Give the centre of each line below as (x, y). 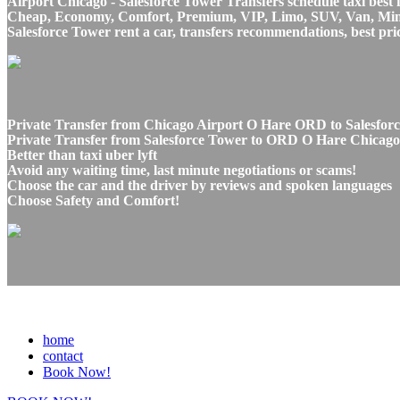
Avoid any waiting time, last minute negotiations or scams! (182, 170)
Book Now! (77, 371)
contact (63, 355)
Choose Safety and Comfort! (93, 200)
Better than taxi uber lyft (82, 154)
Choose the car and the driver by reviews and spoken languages (200, 185)
